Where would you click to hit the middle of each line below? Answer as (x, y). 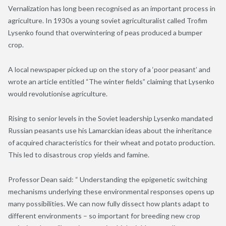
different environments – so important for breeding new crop (104, 215)
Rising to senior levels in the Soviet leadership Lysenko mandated (110, 118)
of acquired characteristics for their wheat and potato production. (111, 142)
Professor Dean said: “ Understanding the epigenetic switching (108, 179)
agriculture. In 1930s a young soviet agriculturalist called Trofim (108, 20)
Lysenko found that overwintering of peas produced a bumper (105, 32)
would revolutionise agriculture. (58, 93)
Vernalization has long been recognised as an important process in (112, 8)
